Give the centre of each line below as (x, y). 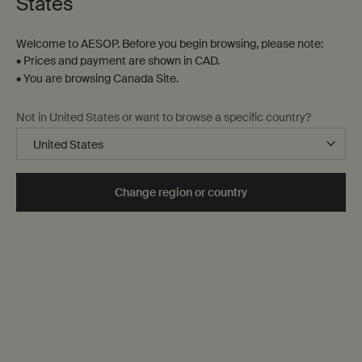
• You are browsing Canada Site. (97, 79)
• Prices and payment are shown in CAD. (118, 61)
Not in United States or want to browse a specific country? (164, 118)
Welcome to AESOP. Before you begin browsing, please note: (170, 44)
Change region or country (181, 193)
